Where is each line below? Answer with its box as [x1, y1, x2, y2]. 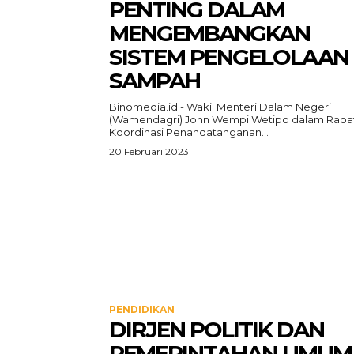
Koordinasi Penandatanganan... [109, 126, 269, 138]
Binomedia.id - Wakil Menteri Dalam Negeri [109, 100, 331, 113]
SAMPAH [109, 67, 200, 94]
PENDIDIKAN [109, 303, 175, 315]
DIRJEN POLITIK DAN [109, 316, 324, 343]
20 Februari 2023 [109, 145, 189, 157]
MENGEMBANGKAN [109, 20, 310, 47]
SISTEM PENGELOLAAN [109, 43, 348, 70]
